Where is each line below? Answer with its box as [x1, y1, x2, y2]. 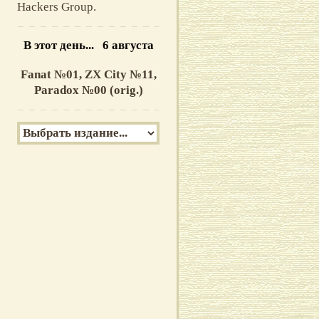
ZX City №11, [84, 68, 157, 81]
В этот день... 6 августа [23, 38, 154, 52]
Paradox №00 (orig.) [33, 83, 143, 97]
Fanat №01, [20, 68, 85, 81]
